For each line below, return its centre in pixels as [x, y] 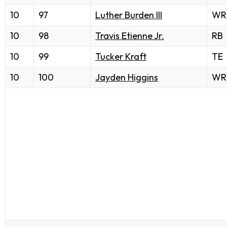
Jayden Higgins [127, 78]
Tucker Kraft [121, 57]
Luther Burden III [129, 15]
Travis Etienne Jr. [130, 36]
